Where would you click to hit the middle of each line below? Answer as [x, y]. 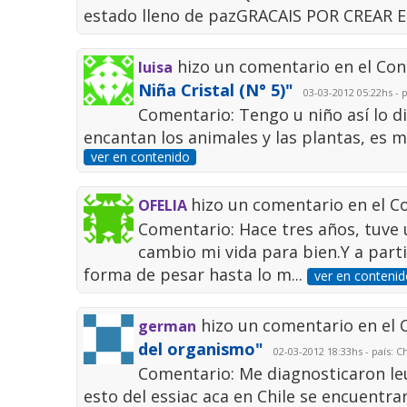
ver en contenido [140, 157]
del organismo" [201, 349]
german [168, 327]
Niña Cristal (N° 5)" [216, 90]
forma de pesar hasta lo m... [196, 275]
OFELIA [165, 206]
